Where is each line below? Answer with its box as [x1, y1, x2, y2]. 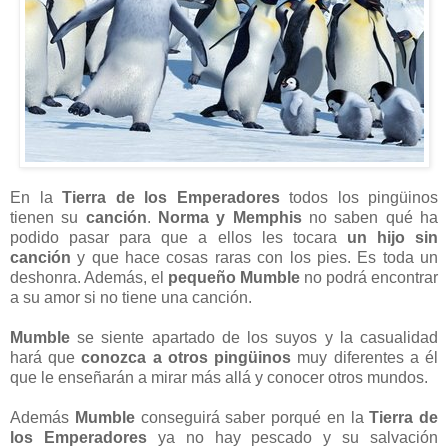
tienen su [10, 209, 86, 227]
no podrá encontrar [300, 269, 438, 287]
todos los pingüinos [279, 189, 438, 207]
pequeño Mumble [168, 269, 300, 287]
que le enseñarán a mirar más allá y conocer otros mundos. [10, 369, 428, 387]
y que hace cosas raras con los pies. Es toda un [71, 249, 438, 267]
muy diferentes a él [291, 349, 439, 367]
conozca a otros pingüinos [81, 349, 292, 367]
